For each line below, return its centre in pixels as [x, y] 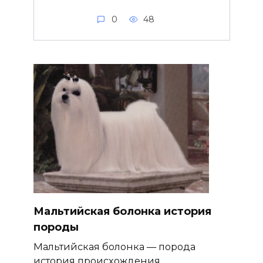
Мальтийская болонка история [122, 212]
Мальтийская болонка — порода [114, 247]
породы [56, 227]
